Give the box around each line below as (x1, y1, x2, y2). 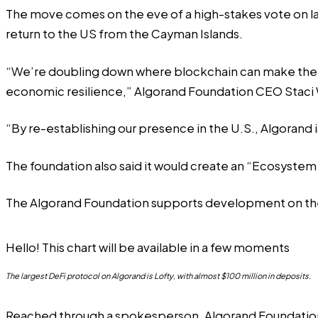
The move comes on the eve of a (6, 6, 194, 22)
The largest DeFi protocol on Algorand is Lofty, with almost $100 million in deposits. (6, 270, 311, 281)
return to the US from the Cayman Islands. (6, 26, 243, 42)
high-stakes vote (194, 6, 291, 22)
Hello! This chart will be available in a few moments (6, 240, 290, 256)
